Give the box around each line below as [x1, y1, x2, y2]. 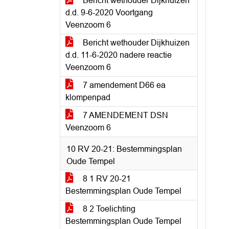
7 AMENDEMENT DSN [81, 111, 168, 120]
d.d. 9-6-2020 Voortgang [65, 8, 153, 17]
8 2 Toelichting [81, 204, 135, 213]
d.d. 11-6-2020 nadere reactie [65, 51, 172, 59]
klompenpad [65, 93, 110, 102]
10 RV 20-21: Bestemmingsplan [66, 145, 182, 153]
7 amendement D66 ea [81, 81, 166, 89]
